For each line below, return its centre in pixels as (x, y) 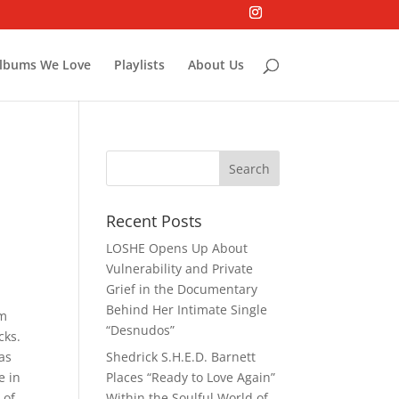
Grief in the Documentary (182, 289)
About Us (216, 64)
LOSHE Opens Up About (177, 248)
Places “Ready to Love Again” (191, 377)
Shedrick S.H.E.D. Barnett (181, 357)
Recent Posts (155, 221)
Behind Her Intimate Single (187, 309)
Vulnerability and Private (180, 269)
